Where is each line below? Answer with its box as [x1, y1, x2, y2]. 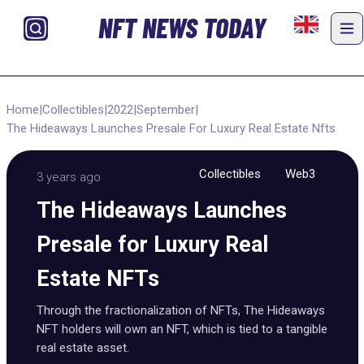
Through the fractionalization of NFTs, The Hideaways [37, 303, 325, 318]
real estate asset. [37, 340, 132, 355]
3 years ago [37, 170, 101, 184]
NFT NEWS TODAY [97, 11, 266, 45]
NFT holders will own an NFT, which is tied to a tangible [37, 322, 327, 336]
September [136, 102, 195, 117]
